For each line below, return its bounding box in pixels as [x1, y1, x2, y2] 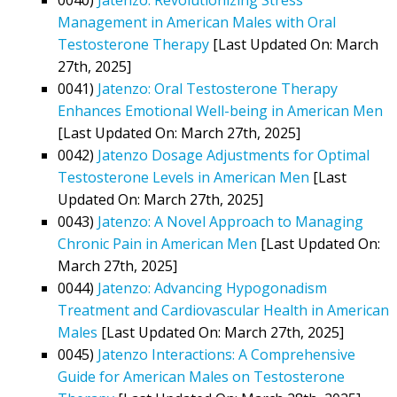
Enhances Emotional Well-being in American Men [58, 100, 383, 121]
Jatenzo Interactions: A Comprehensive [97, 344, 355, 364]
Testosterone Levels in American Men [58, 167, 309, 187]
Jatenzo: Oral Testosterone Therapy [97, 78, 338, 98]
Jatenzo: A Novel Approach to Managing [97, 211, 363, 231]
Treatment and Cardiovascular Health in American [58, 300, 389, 320]
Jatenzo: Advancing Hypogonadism [97, 277, 327, 298]
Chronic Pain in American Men [58, 233, 257, 253]
